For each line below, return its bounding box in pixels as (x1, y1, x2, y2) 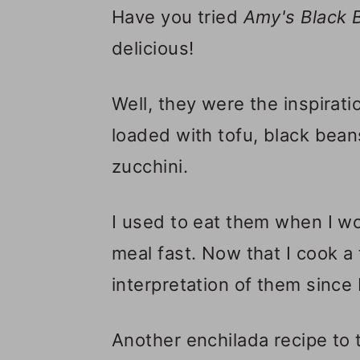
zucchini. (112, 156, 188, 178)
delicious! (112, 38, 194, 59)
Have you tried (112, 6, 243, 28)
